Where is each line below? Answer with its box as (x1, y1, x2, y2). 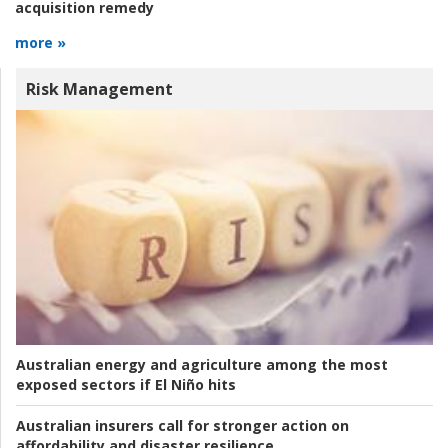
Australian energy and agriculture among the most (16, 354, 388, 374)
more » (15, 33, 66, 53)
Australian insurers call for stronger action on (16, 415, 349, 435)
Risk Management (26, 78, 173, 101)
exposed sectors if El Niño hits (16, 374, 236, 394)
